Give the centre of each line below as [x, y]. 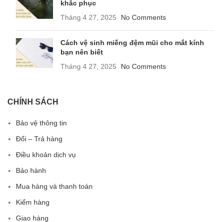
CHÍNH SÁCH [33, 102]
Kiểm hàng [33, 202]
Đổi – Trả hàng [39, 139]
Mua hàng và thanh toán [54, 187]
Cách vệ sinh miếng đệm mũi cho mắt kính [132, 43]
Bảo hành [31, 171]
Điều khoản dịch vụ [46, 155]
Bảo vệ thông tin [41, 123]
